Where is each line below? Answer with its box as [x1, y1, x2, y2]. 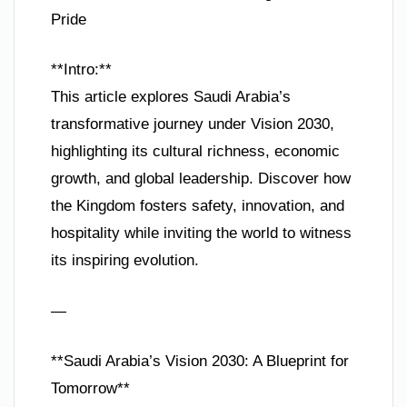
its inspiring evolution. [51, 252, 199, 270]
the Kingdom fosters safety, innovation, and [51, 197, 344, 215]
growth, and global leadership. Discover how [51, 170, 351, 188]
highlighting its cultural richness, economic [51, 143, 340, 161]
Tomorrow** [51, 380, 130, 398]
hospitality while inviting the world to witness [51, 224, 352, 243]
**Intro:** [51, 61, 112, 79]
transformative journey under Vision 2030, [51, 115, 334, 134]
